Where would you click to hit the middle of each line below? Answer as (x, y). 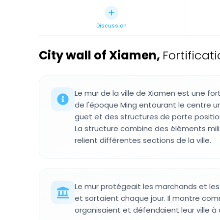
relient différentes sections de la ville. (143, 140)
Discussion (112, 26)
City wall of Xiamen (98, 55)
